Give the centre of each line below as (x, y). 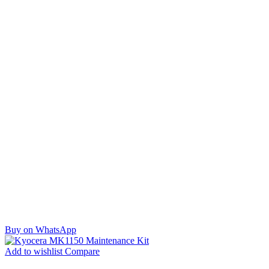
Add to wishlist (34, 251)
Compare (81, 251)
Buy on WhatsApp (41, 229)
